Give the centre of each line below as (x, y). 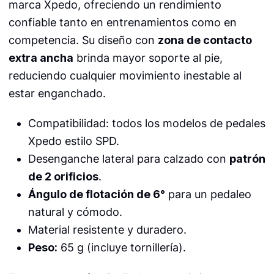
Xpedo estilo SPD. (73, 141)
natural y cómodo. (75, 212)
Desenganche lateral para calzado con (128, 159)
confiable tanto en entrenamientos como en (122, 23)
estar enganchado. (57, 94)
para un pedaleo (208, 194)
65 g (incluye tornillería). (121, 248)
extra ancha (41, 58)
